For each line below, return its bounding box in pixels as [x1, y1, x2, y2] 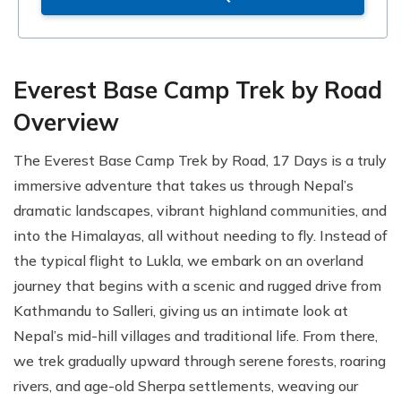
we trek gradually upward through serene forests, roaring [13, 351, 386, 370]
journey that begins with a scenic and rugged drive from [13, 276, 381, 294]
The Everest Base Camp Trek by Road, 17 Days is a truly [13, 150, 387, 169]
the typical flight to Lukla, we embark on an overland [13, 251, 363, 269]
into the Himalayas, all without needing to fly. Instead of [13, 226, 388, 244]
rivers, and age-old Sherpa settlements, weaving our [13, 376, 358, 395]
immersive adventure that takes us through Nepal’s [13, 175, 354, 194]
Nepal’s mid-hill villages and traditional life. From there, [13, 326, 378, 345]
